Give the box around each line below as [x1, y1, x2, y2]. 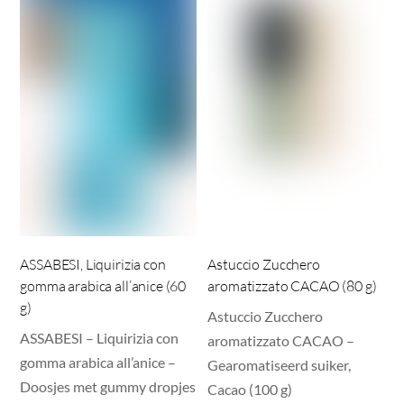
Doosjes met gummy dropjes [20, 378, 197, 396]
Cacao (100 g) [207, 381, 293, 399]
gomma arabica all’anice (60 [20, 277, 187, 296]
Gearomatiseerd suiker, [207, 356, 352, 374]
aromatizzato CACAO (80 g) [207, 277, 377, 296]
